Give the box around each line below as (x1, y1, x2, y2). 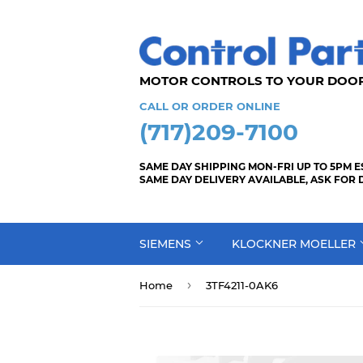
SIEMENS (139, 237, 194, 251)
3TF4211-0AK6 (206, 279, 278, 292)
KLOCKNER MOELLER (232, 237, 359, 251)
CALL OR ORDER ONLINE (139, 99, 280, 113)
